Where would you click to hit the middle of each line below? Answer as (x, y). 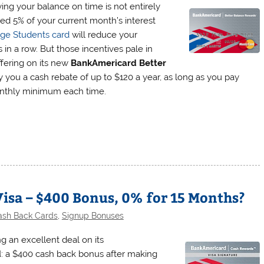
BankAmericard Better (119, 63)
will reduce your (104, 35)
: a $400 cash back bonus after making (80, 254)
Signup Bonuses (93, 216)
